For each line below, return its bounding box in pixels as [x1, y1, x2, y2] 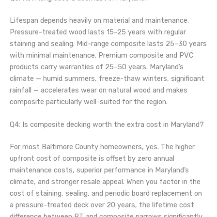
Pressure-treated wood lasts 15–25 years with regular [10, 27, 186, 36]
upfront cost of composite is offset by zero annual [10, 154, 174, 163]
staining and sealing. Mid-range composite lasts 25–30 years [10, 39, 207, 48]
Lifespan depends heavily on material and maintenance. [10, 15, 189, 25]
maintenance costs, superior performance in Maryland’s [10, 166, 189, 175]
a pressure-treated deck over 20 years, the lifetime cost [10, 201, 194, 210]
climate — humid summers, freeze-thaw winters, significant [10, 74, 204, 83]
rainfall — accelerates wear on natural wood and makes [10, 85, 187, 94]
